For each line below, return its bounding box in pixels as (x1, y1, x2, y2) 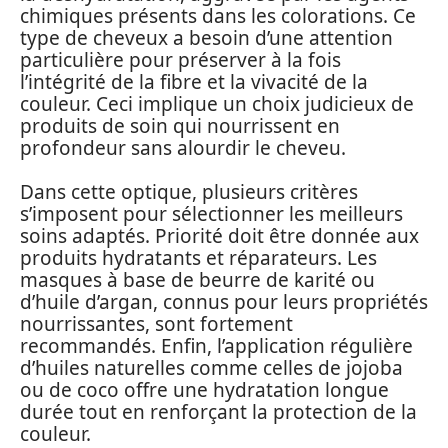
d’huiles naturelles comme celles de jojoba (20, 355, 403, 381)
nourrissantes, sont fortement (20, 311, 293, 337)
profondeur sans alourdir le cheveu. (20, 134, 346, 161)
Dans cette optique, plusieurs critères (20, 179, 358, 205)
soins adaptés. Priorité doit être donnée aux (20, 223, 419, 249)
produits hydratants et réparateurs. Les (20, 245, 377, 271)
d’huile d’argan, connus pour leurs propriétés (20, 289, 428, 315)
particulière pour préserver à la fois (20, 46, 341, 73)
